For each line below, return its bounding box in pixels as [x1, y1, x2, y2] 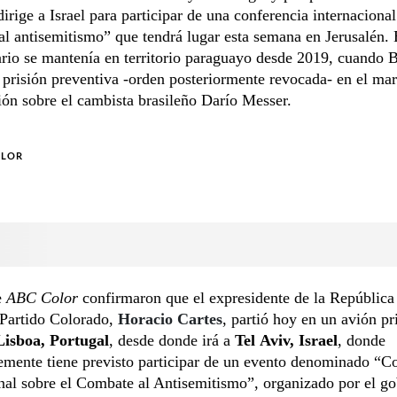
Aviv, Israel [260, 331, 338, 349]
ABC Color [6, 288, 78, 307]
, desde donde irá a [109, 331, 235, 349]
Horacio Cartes [118, 309, 222, 328]
